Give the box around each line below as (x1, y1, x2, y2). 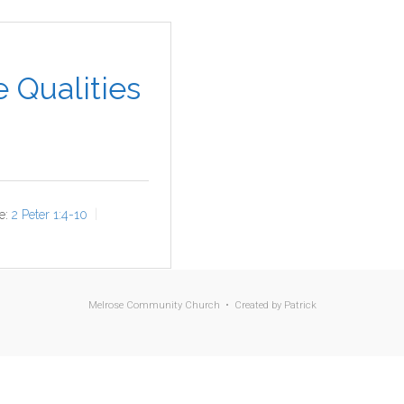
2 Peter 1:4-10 (12, 207, 87, 222)
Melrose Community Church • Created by (87, 299, 284, 311)
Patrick (283, 299, 317, 311)
